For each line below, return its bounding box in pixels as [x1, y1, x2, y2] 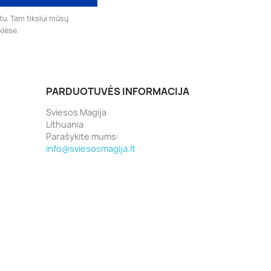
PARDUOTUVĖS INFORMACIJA [46, 85, 189, 98]
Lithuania [46, 119, 83, 130]
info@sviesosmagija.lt [46, 143, 135, 154]
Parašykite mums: [46, 131, 119, 142]
